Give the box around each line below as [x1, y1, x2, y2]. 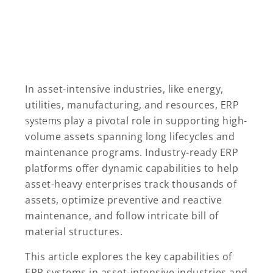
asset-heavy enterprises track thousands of [25, 177, 236, 191]
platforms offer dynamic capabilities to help [25, 161, 238, 175]
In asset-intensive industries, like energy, [25, 82, 224, 96]
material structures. [25, 225, 122, 239]
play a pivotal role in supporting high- [61, 114, 247, 128]
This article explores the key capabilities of [25, 250, 232, 264]
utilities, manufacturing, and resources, [25, 98, 221, 112]
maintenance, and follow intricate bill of [25, 209, 219, 223]
